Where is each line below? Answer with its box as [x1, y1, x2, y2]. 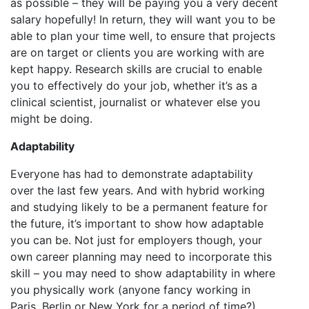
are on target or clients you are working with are [10, 46, 264, 59]
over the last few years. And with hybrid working [10, 183, 265, 197]
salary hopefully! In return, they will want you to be [10, 12, 275, 26]
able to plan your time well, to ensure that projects [10, 29, 275, 43]
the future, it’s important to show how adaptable [10, 217, 263, 230]
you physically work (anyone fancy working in [10, 283, 250, 297]
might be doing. [10, 112, 92, 126]
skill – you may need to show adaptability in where [10, 266, 275, 280]
